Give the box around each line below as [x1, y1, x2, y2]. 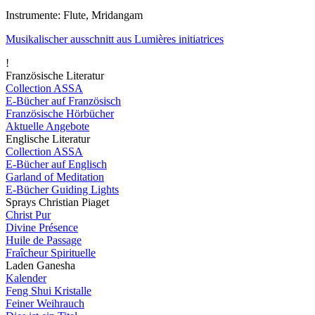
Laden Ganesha [6, 259, 75, 271]
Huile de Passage [6, 233, 82, 246]
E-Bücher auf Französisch [6, 94, 121, 107]
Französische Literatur [6, 69, 104, 82]
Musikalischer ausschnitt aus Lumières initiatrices [6, 32, 224, 45]
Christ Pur [6, 208, 51, 221]
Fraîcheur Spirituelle [6, 246, 96, 259]
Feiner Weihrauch [6, 297, 84, 309]
